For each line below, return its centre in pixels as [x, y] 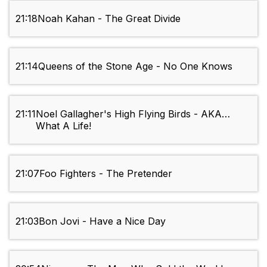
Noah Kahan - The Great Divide [109, 19]
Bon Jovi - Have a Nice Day [102, 221]
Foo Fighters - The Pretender [106, 174]
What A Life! [63, 126]
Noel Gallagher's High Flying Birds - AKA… [133, 114]
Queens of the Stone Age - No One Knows [135, 66]
